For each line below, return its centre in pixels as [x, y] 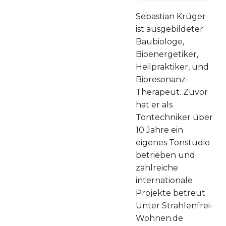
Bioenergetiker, [167, 54]
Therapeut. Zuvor [172, 92]
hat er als [154, 104]
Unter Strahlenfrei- [174, 205]
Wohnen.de [159, 218]
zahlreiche [157, 167]
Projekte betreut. [171, 193]
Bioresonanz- [162, 79]
